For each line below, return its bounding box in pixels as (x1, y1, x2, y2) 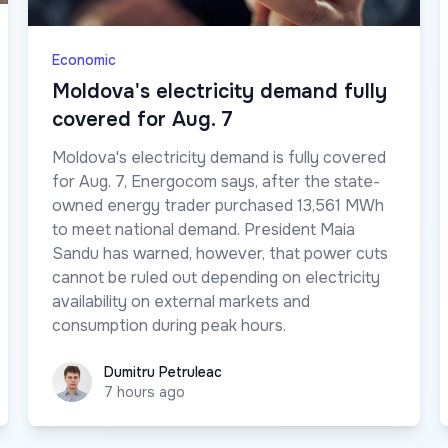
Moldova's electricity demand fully (52, 79, 387, 105)
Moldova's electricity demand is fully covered (52, 147, 386, 169)
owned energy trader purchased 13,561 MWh (52, 195, 384, 217)
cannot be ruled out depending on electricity (52, 267, 380, 289)
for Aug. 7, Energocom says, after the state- (52, 171, 380, 193)
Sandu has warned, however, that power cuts (52, 243, 388, 265)
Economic (52, 51, 116, 70)
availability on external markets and (52, 291, 310, 313)
